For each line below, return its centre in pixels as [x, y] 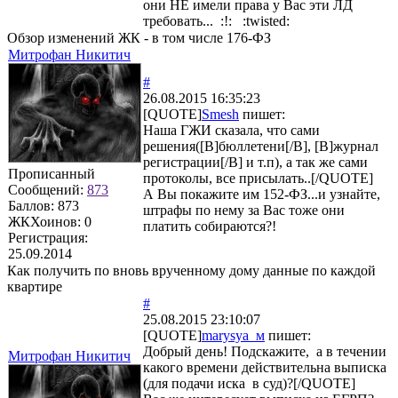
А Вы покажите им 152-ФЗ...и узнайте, [262, 194]
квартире [35, 286]
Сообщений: [48, 189]
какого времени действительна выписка [265, 367]
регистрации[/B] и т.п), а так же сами [255, 162]
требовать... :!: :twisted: [216, 20]
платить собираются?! [210, 226]
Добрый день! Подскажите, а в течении [265, 351]
